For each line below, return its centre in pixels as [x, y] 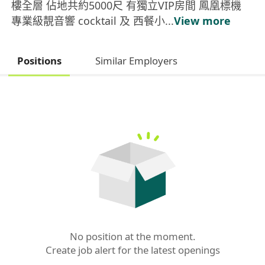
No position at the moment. [132, 237]
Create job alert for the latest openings [132, 250]
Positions [39, 61]
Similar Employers [136, 61]
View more [203, 20]
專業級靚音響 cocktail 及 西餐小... [93, 20]
